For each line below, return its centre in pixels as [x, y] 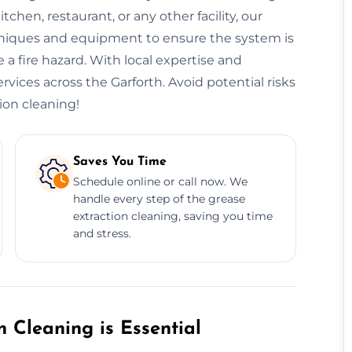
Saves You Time [119, 161]
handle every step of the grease [159, 198]
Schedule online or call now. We [160, 181]
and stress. [102, 233]
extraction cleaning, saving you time [172, 216]
